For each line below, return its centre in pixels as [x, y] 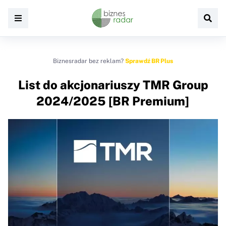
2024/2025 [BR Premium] [113, 101]
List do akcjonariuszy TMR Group [113, 85]
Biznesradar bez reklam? [89, 61]
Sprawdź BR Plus [149, 61]
